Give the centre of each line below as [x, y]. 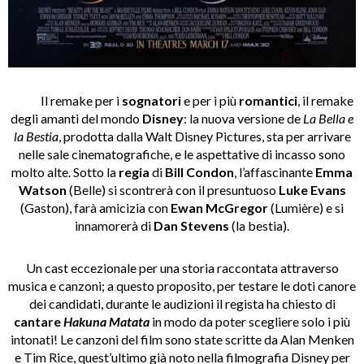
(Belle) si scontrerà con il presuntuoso [172, 189]
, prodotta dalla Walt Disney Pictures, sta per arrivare [204, 136]
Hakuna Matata [108, 321]
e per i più [210, 100]
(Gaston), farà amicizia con [95, 207]
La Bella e [328, 118]
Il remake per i [66, 100]
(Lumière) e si [306, 207]
